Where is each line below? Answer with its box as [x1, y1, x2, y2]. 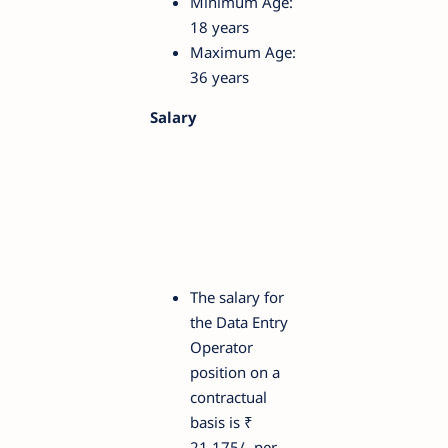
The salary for [190, 286, 284, 307]
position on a [190, 361, 280, 382]
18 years [190, 16, 249, 37]
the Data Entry [190, 311, 288, 332]
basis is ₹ [190, 411, 253, 432]
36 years [190, 66, 249, 87]
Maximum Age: [190, 41, 296, 62]
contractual [190, 386, 267, 407]
